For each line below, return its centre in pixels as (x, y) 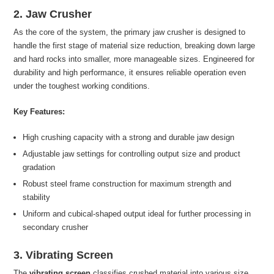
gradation (39, 168)
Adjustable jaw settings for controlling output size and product (132, 154)
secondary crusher (56, 228)
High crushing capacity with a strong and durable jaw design (129, 138)
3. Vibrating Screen (64, 255)
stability (37, 198)
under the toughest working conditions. (82, 86)
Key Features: (39, 112)
